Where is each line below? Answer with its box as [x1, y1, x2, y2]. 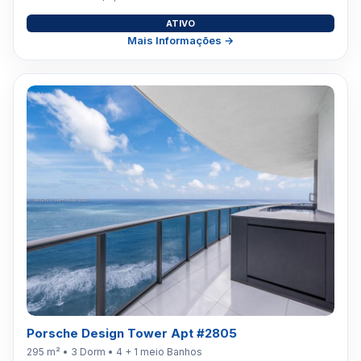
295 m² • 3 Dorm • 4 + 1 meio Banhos [27, 346, 202, 358]
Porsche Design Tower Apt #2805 [27, 326, 237, 341]
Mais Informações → [127, 33, 234, 47]
